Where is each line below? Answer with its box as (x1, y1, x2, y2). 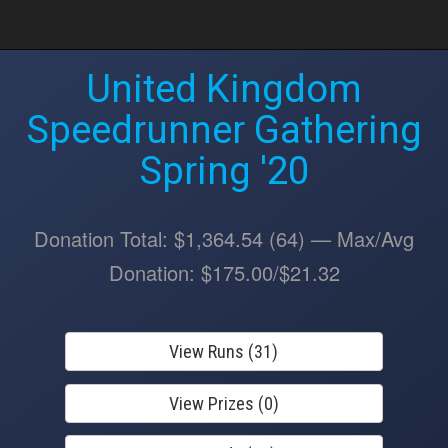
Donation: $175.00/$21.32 (108, 258, 340, 287)
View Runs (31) (169, 341, 279, 362)
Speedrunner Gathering (26, 108, 422, 152)
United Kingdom (86, 67, 362, 111)
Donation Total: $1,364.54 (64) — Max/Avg (34, 224, 414, 253)
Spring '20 (139, 149, 309, 193)
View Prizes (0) (168, 392, 279, 414)
